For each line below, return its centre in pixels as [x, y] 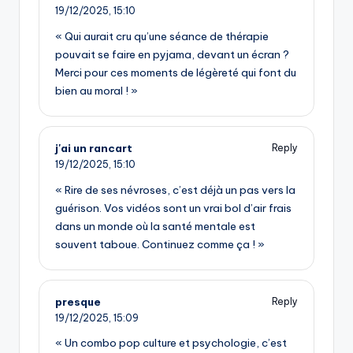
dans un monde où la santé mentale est [155, 226]
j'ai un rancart [94, 148]
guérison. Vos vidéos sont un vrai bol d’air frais [173, 208]
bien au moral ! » [97, 90]
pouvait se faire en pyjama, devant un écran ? [172, 54]
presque [78, 301]
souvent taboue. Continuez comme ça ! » [160, 244]
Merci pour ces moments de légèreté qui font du [176, 72]
